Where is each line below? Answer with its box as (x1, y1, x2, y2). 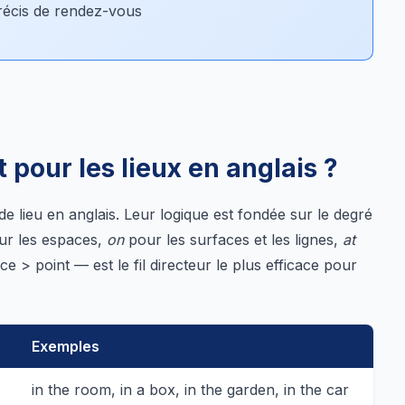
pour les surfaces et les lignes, (124, 230, 343, 249)
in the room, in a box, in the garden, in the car (32, 380, 349, 399)
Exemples (32, 336, 99, 355)
